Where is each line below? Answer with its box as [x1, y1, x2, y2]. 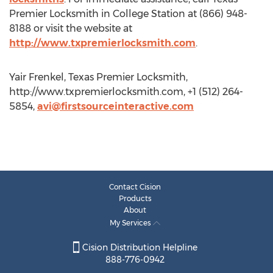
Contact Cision [109, 182, 161, 191]
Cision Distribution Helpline [79, 242, 197, 253]
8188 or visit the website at [9, 23, 132, 34]
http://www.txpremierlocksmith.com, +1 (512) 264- [9, 86, 243, 97]
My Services [110, 218, 153, 227]
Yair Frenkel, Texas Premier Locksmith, [9, 71, 188, 83]
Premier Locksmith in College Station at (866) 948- [9, 8, 247, 19]
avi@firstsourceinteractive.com [37, 101, 194, 112]
